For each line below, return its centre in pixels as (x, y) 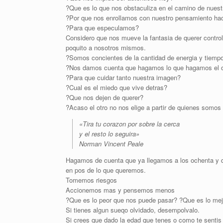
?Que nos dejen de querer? (105, 97)
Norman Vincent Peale (111, 144)
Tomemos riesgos (91, 180)
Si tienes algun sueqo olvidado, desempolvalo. (133, 210)
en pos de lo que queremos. (106, 170)
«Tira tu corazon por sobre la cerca (129, 124)
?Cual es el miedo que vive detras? (116, 87)
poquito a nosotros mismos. (106, 48)
